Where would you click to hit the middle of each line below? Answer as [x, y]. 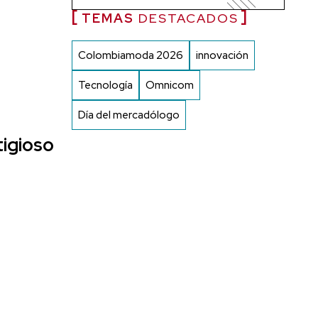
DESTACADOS [186, 18]
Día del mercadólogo [129, 115]
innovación [222, 55]
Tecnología [105, 85]
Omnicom [170, 85]
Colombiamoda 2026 [131, 55]
